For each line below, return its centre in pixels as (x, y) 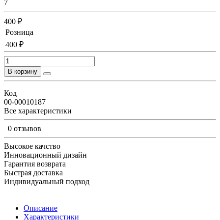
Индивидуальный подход (47, 181)
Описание (41, 208)
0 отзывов (25, 128)
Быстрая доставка (33, 172)
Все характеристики (38, 110)
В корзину (23, 71)
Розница (19, 32)
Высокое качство (32, 146)
